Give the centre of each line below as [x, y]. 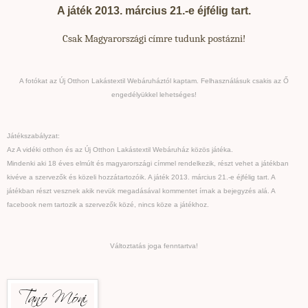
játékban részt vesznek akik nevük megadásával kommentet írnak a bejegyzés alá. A [141, 190]
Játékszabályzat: [33, 135]
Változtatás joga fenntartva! [154, 245]
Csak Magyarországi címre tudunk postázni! [154, 38]
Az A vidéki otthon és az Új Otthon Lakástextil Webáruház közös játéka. [120, 149]
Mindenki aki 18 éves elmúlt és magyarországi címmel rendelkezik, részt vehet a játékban [148, 163]
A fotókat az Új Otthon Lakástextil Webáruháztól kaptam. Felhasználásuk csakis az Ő [154, 80]
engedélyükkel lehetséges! [154, 94]
